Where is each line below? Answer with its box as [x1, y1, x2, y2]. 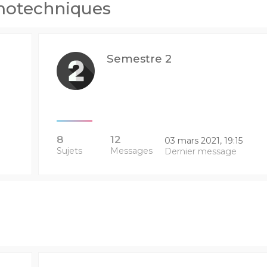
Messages [110, 145, 153, 156]
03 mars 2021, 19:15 [164, 135, 243, 146]
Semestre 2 [106, 52, 172, 66]
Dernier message [164, 146, 237, 157]
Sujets [56, 145, 82, 156]
